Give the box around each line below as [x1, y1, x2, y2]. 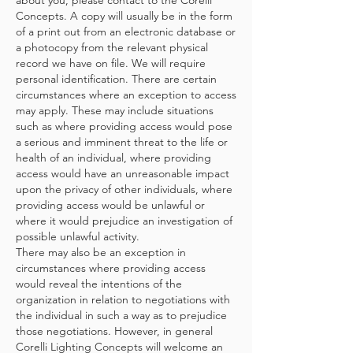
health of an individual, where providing [16, 150, 211, 165]
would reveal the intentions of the [16, 277, 182, 291]
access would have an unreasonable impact [16, 166, 229, 180]
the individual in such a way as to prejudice [16, 308, 227, 322]
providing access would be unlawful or [16, 198, 205, 212]
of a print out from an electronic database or [16, 24, 236, 39]
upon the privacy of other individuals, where [16, 182, 232, 196]
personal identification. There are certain [16, 72, 217, 86]
